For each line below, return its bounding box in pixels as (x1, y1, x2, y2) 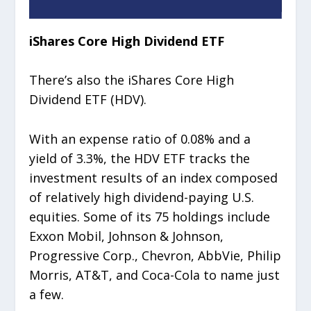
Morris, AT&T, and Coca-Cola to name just (29, 267, 280, 284)
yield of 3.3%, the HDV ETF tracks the (29, 150, 251, 167)
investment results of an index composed (29, 169, 278, 187)
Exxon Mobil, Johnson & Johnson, (29, 228, 224, 245)
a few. (29, 286, 68, 303)
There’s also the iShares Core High (29, 72, 235, 89)
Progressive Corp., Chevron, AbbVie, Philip (29, 247, 282, 264)
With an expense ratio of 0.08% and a (29, 131, 251, 148)
